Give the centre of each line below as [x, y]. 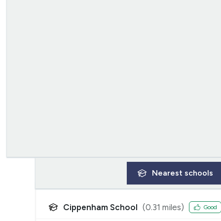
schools [199, 173]
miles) [172, 207]
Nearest [168, 173]
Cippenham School [100, 207]
